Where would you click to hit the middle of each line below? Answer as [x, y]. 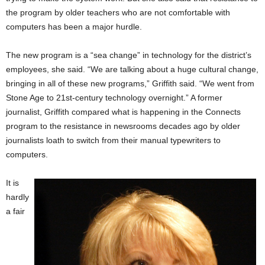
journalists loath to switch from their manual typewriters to [113, 140]
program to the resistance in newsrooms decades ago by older [123, 126]
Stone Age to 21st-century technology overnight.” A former [114, 97]
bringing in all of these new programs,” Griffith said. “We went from [130, 83]
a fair [15, 211]
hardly [17, 197]
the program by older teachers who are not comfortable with [118, 12]
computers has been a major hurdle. [74, 26]
